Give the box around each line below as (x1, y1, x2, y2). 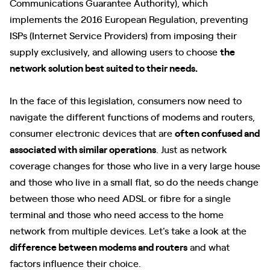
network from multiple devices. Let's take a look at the (10, 224, 246, 237)
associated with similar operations (10, 142, 156, 155)
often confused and (175, 126, 260, 139)
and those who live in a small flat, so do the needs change (10, 175, 259, 188)
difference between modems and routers (10, 240, 187, 253)
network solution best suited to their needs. (10, 61, 198, 74)
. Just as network (156, 142, 227, 155)
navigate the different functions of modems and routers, (10, 110, 255, 123)
